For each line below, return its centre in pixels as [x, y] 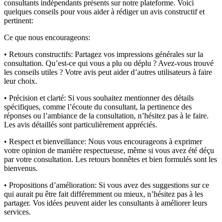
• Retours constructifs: [38, 54]
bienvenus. [21, 168]
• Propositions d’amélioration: [50, 185]
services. [17, 212]
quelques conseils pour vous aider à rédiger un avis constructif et [104, 11]
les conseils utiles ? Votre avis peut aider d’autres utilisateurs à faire [108, 72]
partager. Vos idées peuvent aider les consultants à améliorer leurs [106, 203]
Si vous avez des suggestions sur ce [153, 185]
